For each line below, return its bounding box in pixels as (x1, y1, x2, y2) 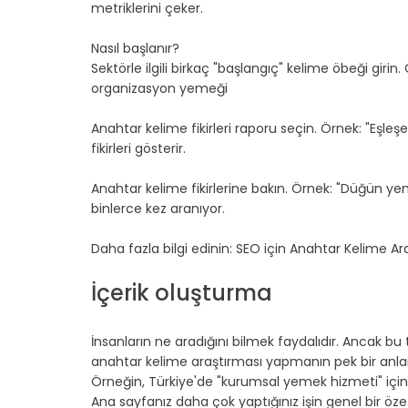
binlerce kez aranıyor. (91, 199, 225, 218)
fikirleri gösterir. (91, 138, 186, 158)
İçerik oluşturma (91, 277, 272, 308)
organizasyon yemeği (91, 78, 228, 97)
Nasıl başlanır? (91, 38, 179, 57)
